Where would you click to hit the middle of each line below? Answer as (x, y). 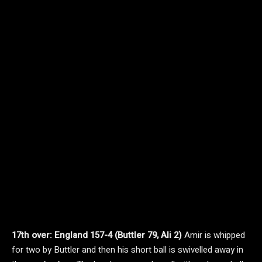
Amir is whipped (215, 235)
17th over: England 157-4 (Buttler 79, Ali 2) (98, 235)
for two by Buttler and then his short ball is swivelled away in (127, 250)
